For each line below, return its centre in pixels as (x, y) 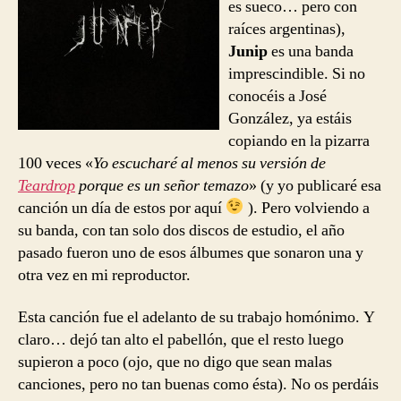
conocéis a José (277, 96)
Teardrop (47, 185)
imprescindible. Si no (297, 73)
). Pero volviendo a (307, 208)
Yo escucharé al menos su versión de (209, 163)
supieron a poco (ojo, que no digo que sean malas (175, 362)
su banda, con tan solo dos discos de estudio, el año (181, 230)
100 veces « (55, 163)
